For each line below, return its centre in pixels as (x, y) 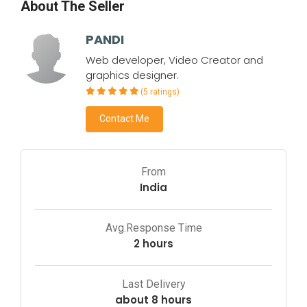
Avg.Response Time (153, 228)
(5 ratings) (160, 91)
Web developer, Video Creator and (174, 60)
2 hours (153, 243)
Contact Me (124, 118)
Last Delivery (153, 284)
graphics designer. (132, 75)
